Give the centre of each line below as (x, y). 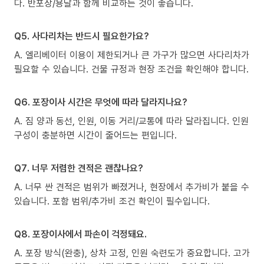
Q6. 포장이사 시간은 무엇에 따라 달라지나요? (101, 102)
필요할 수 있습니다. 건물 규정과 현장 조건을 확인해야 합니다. (131, 69)
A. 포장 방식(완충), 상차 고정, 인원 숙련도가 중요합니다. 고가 (132, 253)
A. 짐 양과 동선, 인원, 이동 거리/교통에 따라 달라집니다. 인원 (131, 121)
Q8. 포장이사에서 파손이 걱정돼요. (80, 234)
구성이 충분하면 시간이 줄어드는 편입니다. (95, 135)
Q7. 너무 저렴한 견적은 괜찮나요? (79, 168)
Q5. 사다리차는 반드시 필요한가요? (82, 36)
